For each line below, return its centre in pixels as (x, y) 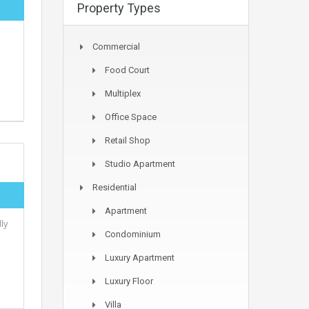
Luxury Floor (129, 281)
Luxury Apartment (140, 258)
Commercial (116, 47)
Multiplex (123, 93)
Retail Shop (128, 140)
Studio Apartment (140, 164)
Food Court (127, 70)
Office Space (131, 117)
